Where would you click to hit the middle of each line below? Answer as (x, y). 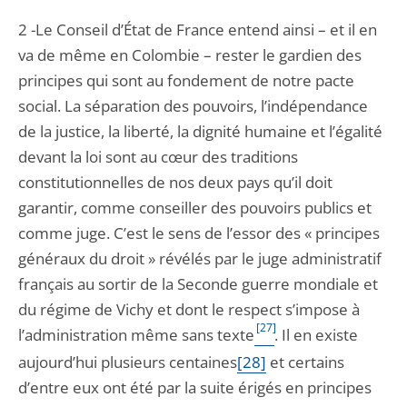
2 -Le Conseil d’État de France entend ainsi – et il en (198, 30)
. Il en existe (316, 335)
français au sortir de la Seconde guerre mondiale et (198, 284)
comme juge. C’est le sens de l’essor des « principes (199, 233)
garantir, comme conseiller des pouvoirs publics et (195, 208)
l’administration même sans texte (136, 335)
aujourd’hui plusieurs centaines (128, 362)
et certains (305, 362)
